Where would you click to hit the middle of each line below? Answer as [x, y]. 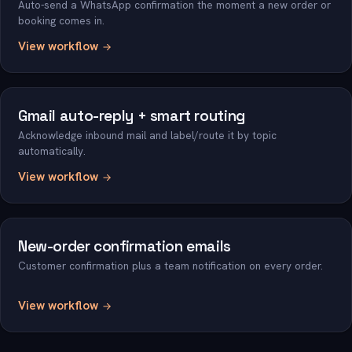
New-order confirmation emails [125, 246]
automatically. [52, 151]
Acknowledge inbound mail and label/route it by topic [147, 135]
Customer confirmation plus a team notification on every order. [170, 266]
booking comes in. [61, 20]
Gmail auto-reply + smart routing [132, 116]
